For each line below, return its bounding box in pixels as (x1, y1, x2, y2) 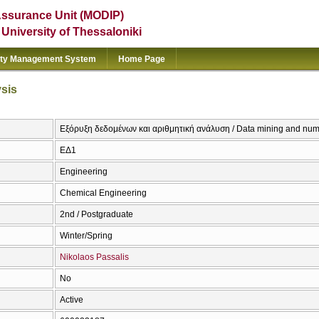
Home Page (118, 54, 165, 64)
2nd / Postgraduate (60, 209, 133, 220)
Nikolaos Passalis (60, 252, 129, 263)
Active (60, 295, 83, 305)
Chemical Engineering (60, 188, 147, 199)
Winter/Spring (60, 231, 113, 241)
